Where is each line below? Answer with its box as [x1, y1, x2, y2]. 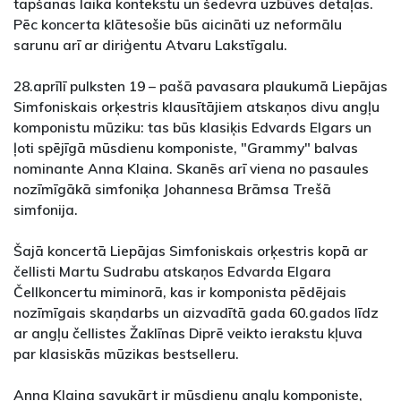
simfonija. [13, 200, 78, 219]
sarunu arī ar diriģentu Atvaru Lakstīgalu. [13, 36, 287, 55]
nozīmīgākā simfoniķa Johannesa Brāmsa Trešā [13, 180, 331, 199]
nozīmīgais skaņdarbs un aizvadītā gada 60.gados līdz [13, 303, 379, 322]
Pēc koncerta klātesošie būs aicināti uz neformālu [13, 15, 342, 34]
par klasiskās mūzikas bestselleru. [13, 345, 239, 363]
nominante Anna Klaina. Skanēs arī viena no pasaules [13, 159, 369, 178]
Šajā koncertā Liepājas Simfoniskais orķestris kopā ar [13, 242, 368, 260]
